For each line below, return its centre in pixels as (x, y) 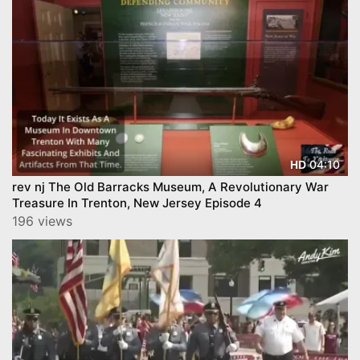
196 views (42, 221)
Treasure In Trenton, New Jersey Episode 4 (233, 203)
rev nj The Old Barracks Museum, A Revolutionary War (170, 187)
